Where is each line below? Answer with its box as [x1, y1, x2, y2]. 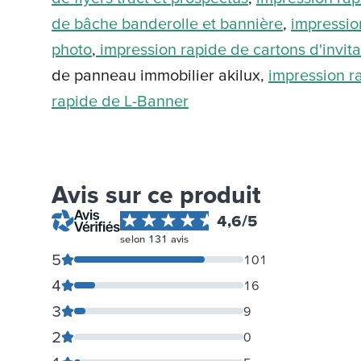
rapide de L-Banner [52, 92, 189, 110]
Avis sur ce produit [52, 180, 261, 209]
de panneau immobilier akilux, [52, 66, 268, 85]
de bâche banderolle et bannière [52, 15, 283, 33]
